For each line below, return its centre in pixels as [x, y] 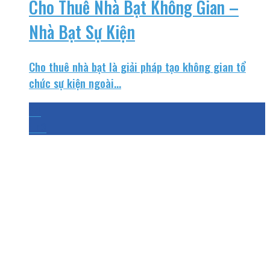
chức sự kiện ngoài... [75, 83]
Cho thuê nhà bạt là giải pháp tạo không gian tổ [137, 66]
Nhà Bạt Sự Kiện [82, 32]
